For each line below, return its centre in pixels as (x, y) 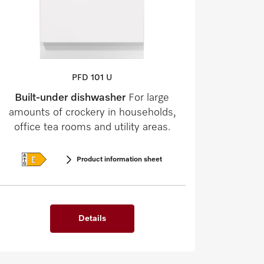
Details (92, 219)
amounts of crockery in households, (92, 113)
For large (149, 98)
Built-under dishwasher (72, 98)
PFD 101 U (92, 78)
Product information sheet (119, 159)
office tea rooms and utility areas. (92, 128)
